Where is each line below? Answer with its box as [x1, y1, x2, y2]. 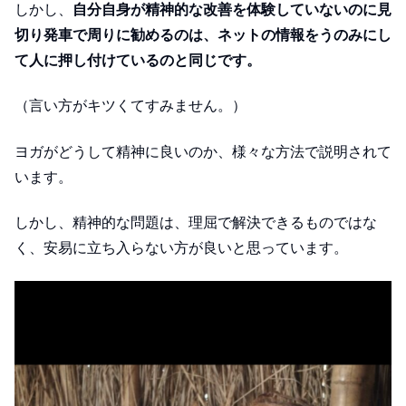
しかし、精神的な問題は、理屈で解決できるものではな [14, 215, 377, 231]
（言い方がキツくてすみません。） [14, 98, 246, 114]
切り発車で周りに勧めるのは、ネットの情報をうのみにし [14, 26, 391, 43]
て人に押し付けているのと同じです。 [14, 52, 261, 68]
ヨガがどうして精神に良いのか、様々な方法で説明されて [14, 143, 391, 159]
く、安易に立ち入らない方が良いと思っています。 [14, 240, 348, 256]
